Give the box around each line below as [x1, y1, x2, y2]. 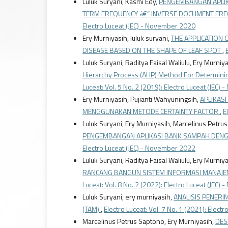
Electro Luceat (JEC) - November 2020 [82, 20, 195, 32]
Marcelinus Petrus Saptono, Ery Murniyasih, [82, 216, 215, 227]
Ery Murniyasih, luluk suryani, [82, 33, 171, 44]
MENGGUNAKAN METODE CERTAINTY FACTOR [82, 106, 220, 117]
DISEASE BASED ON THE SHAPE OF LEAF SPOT [82, 45, 222, 56]
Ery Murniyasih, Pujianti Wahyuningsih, [82, 94, 200, 105]
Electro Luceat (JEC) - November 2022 [82, 142, 195, 154]
